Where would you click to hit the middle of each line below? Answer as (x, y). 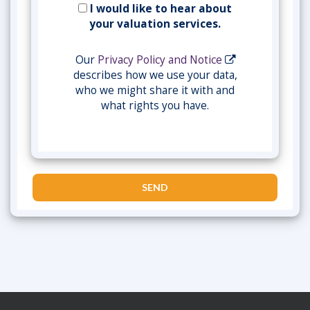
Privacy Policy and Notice (159, 60)
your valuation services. (155, 24)
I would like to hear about (159, 9)
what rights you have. (155, 106)
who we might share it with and (155, 90)
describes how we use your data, (155, 75)
